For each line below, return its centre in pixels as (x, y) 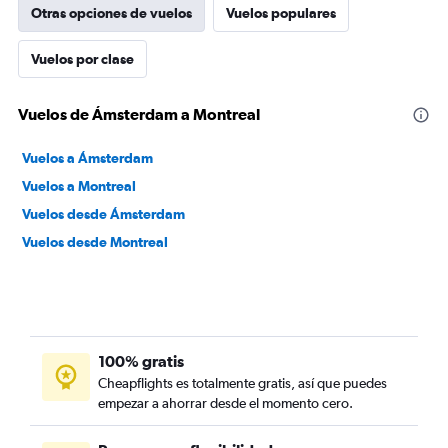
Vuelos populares (281, 13)
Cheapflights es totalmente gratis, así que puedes (242, 383)
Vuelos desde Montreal (95, 242)
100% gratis (141, 361)
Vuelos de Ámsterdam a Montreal (139, 114)
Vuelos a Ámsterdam (87, 158)
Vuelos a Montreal (79, 186)
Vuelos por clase (82, 59)
